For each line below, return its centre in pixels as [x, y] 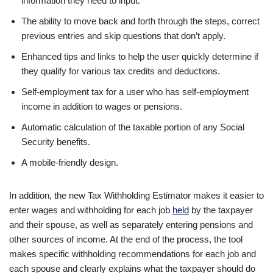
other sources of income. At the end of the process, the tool [126, 239]
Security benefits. [56, 141]
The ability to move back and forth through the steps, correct [140, 21]
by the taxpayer [221, 210]
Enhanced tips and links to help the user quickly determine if [140, 56]
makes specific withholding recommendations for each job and [133, 253]
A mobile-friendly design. [70, 162]
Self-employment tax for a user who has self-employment [135, 91]
